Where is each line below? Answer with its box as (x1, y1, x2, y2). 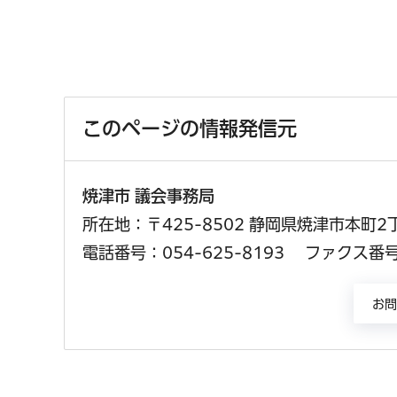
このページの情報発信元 (82, 119, 297, 139)
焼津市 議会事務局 (82, 188, 235, 205)
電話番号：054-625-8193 (82, 245, 284, 261)
